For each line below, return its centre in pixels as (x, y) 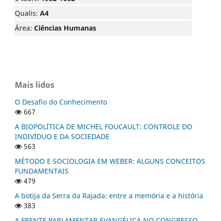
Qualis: (27, 13)
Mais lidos (35, 85)
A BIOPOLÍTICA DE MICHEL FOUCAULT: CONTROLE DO (104, 127)
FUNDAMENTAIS (42, 171)
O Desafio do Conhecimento (61, 102)
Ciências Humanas (65, 28)
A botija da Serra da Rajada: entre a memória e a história (109, 196)
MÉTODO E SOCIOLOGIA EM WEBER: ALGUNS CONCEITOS (110, 161)
